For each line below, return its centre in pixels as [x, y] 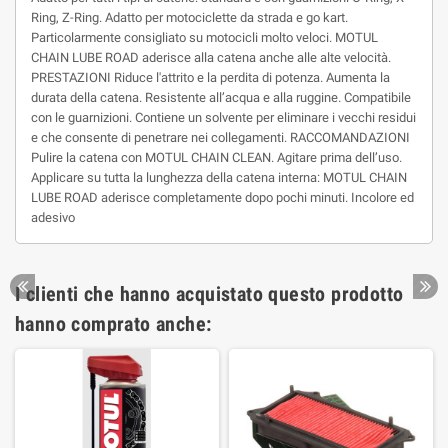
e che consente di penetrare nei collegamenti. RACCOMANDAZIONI [220, 137]
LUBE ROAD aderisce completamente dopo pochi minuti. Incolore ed [222, 197]
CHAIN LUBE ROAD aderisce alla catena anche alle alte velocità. [211, 57]
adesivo [53, 217]
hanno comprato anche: [113, 324]
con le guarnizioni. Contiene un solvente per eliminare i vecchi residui [223, 117]
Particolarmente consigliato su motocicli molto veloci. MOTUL [204, 37]
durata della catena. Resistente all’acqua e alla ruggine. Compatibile [221, 97]
